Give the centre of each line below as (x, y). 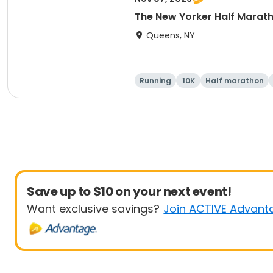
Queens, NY (171, 35)
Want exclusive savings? (93, 209)
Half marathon (235, 81)
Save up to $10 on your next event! (129, 191)
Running (155, 81)
